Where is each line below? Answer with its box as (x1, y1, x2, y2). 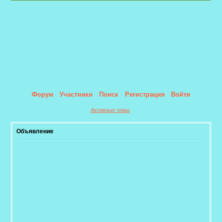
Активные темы (90, 107, 130, 113)
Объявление (16, 128, 54, 135)
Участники (59, 91, 93, 98)
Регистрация (124, 91, 165, 98)
